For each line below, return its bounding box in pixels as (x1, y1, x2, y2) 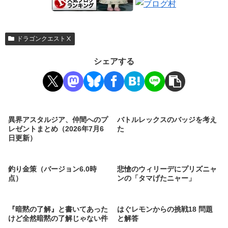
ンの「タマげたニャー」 (117, 174, 196, 182)
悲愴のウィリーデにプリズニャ (117, 164, 217, 173)
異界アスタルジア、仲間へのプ (8, 115, 108, 124)
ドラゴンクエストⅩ (16, 35, 72, 43)
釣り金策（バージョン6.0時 (8, 164, 97, 173)
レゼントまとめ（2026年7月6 (8, 124, 104, 133)
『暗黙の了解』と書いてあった (8, 205, 108, 213)
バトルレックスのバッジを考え (117, 115, 217, 124)
